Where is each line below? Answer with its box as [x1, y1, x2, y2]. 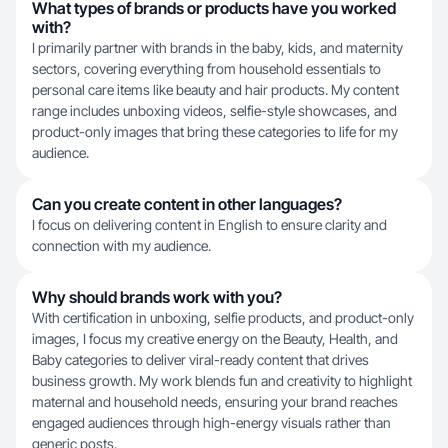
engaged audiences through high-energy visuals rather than [32, 414, 391, 431]
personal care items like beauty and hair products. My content [32, 81, 399, 98]
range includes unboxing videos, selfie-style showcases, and [32, 102, 397, 119]
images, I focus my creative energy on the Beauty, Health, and [32, 330, 398, 347]
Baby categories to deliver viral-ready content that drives [32, 351, 369, 368]
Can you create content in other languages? [32, 194, 342, 214]
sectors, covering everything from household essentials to [32, 60, 381, 77]
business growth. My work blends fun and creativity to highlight [32, 372, 412, 389]
